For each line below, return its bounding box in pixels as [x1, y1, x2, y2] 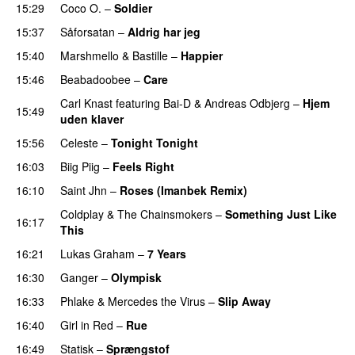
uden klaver [60, 110, 124, 127]
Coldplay [60, 205, 104, 222]
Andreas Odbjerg [204, 94, 290, 111]
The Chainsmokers [117, 205, 212, 222]
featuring [116, 94, 160, 111]
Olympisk [111, 269, 162, 285]
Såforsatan [60, 23, 115, 40]
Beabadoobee [60, 71, 131, 87]
